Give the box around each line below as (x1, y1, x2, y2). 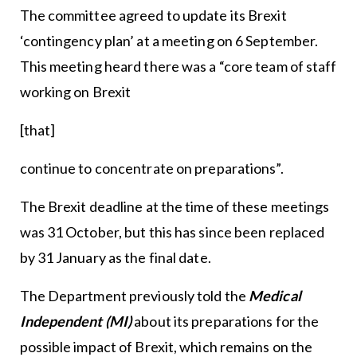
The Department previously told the (19, 287, 249, 304)
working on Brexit (19, 83, 131, 100)
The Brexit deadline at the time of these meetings (19, 198, 330, 215)
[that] (19, 121, 56, 139)
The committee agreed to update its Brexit (19, 6, 287, 24)
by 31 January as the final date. (19, 249, 211, 266)
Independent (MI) (19, 312, 132, 330)
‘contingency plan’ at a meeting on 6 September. (19, 32, 319, 49)
